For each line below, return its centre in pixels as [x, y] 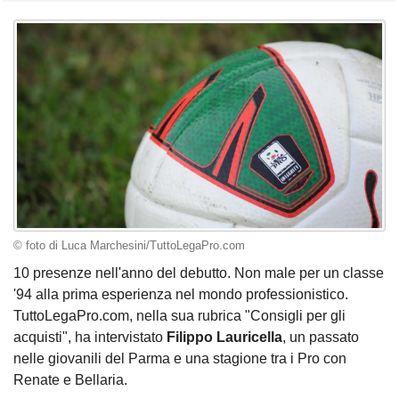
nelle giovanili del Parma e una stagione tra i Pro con [180, 359]
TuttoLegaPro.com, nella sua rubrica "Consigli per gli [179, 316]
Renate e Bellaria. [70, 380]
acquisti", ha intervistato [90, 338]
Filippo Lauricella [224, 338]
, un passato [321, 338]
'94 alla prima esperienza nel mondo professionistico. [181, 295]
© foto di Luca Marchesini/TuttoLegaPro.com [129, 245]
